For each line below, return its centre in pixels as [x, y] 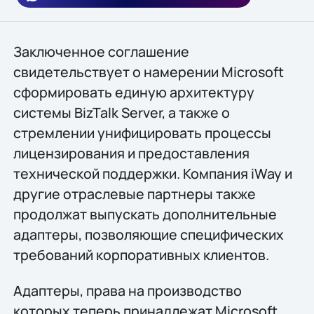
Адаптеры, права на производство [127, 291]
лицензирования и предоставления [131, 153]
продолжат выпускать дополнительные [145, 214]
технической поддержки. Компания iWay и [152, 173]
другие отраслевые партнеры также [134, 193]
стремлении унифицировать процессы [142, 132]
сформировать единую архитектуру [134, 92]
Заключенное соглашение [101, 51]
